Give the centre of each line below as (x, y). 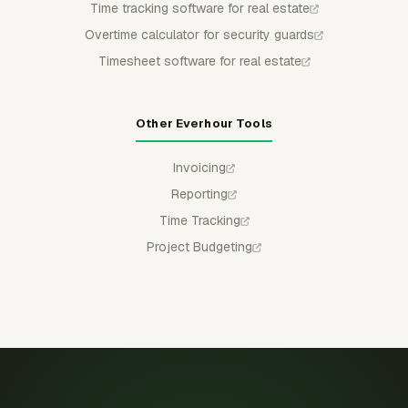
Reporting (199, 194)
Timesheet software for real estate (199, 61)
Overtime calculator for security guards (199, 35)
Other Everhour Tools (204, 123)
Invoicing (199, 168)
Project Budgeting (199, 247)
